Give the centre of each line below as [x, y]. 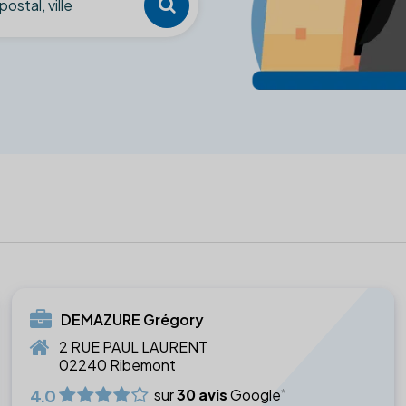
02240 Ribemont [118, 364]
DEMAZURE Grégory [133, 319]
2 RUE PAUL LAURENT [134, 346]
